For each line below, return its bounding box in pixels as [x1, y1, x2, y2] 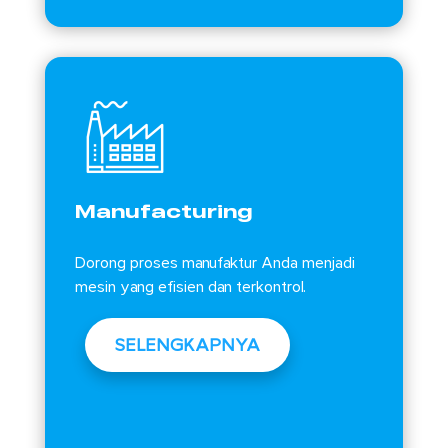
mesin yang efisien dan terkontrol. [74, 277, 306, 298]
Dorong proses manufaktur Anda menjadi [74, 253, 355, 274]
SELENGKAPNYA [114, 334, 260, 357]
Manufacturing [74, 201, 252, 223]
